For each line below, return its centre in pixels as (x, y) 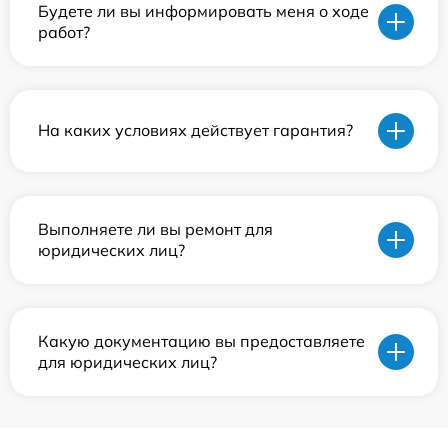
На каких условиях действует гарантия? (195, 130)
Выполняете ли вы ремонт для (155, 228)
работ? (64, 31)
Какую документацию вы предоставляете (201, 340)
